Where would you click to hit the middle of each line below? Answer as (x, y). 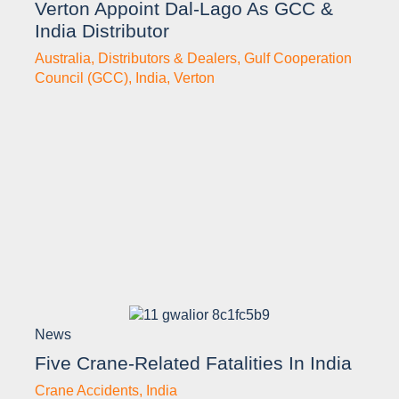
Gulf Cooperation (298, 58)
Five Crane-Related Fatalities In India (193, 362)
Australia (63, 58)
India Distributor (102, 30)
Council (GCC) (81, 77)
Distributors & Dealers (167, 58)
